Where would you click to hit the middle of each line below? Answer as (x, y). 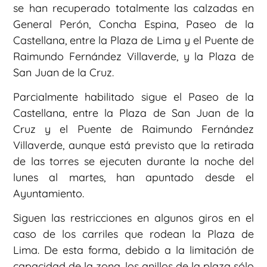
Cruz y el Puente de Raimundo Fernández (133, 129)
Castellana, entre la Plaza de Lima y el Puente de (133, 40)
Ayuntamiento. (49, 193)
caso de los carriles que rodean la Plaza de (133, 234)
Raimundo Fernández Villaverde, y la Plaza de (133, 56)
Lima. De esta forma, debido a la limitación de (133, 250)
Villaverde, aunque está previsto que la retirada (133, 145)
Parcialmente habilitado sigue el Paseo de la (133, 97)
